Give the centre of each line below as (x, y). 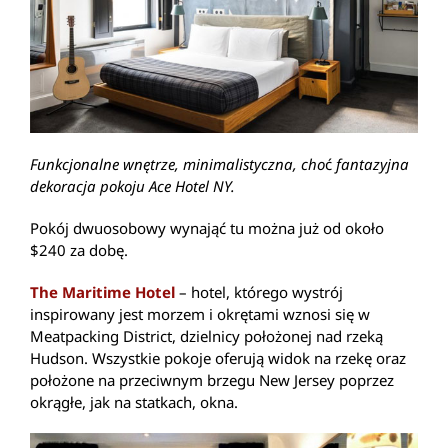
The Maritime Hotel (104, 292)
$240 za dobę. (79, 250)
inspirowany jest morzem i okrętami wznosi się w (200, 314)
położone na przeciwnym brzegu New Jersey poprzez (212, 380)
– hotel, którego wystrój (261, 292)
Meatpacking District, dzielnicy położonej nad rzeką (206, 336)
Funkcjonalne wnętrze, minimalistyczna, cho (177, 164)
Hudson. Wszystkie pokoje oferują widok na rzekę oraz (218, 358)
